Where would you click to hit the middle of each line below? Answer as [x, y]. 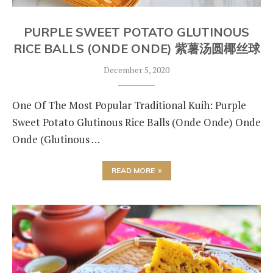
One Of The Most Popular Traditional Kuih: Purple [129, 105]
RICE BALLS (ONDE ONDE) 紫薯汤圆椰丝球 [136, 48]
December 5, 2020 [136, 70]
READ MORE [133, 170]
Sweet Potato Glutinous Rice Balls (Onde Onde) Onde [136, 122]
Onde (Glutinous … [56, 139]
